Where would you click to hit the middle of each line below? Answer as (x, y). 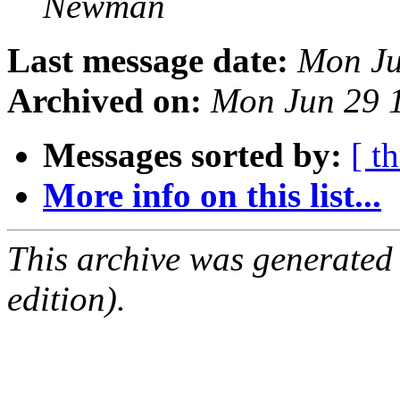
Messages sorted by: (192, 155)
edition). (67, 299)
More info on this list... (212, 196)
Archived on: (104, 101)
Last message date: (148, 61)
